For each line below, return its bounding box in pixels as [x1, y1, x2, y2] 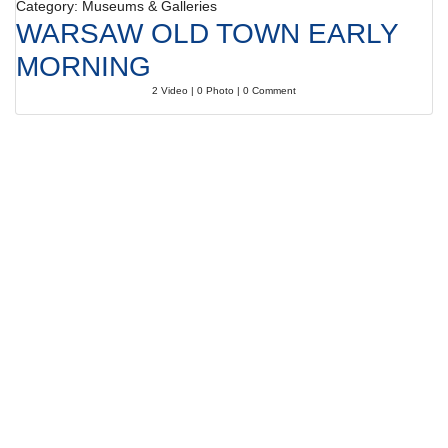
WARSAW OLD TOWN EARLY [16, 18, 398, 49]
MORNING [16, 51, 151, 82]
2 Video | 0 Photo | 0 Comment [152, 85, 296, 96]
